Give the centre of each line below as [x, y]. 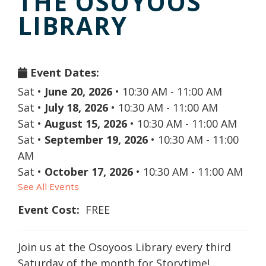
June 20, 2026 [78, 91]
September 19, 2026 [96, 140]
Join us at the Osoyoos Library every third [124, 247]
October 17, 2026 [89, 172]
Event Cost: [49, 210]
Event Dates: [63, 72]
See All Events [48, 186]
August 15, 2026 [86, 123]
